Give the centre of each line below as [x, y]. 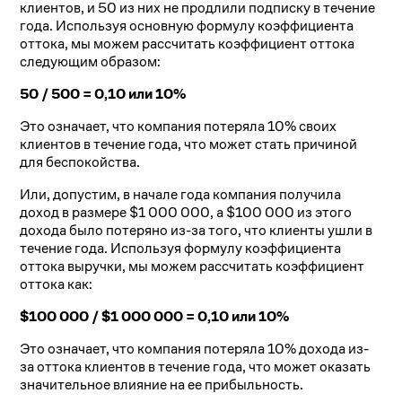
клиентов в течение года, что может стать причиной [189, 144]
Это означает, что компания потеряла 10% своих [179, 127]
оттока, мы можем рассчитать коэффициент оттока [188, 44]
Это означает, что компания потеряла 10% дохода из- [195, 349]
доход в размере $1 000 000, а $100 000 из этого [186, 213]
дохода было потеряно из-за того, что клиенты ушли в [197, 231]
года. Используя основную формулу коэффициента [187, 26]
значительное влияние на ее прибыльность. [162, 385]
